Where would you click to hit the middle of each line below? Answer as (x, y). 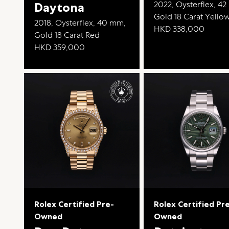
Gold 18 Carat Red (67, 35)
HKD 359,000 (60, 47)
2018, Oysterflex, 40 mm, (80, 22)
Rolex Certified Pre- (74, 204)
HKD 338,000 (179, 29)
